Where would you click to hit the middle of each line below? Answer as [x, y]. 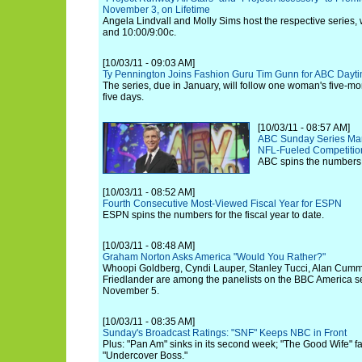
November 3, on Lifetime [156, 10]
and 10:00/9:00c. [139, 32]
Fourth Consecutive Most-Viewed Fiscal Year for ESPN [222, 204]
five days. [123, 97]
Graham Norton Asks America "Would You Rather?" [214, 257]
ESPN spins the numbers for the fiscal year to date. [213, 215]
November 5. [131, 291]
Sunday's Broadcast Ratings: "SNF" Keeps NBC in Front [225, 333]
